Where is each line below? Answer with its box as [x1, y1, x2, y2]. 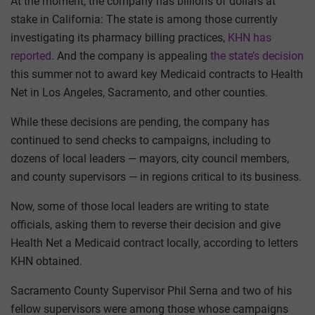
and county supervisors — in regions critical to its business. [11, 170, 302, 184]
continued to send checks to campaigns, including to [11, 134, 271, 148]
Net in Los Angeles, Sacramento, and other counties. [11, 86, 268, 100]
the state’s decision [210, 49, 304, 63]
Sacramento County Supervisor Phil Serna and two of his [11, 284, 292, 298]
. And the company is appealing [51, 49, 210, 63]
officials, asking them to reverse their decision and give [11, 218, 281, 232]
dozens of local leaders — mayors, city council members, [11, 152, 289, 166]
